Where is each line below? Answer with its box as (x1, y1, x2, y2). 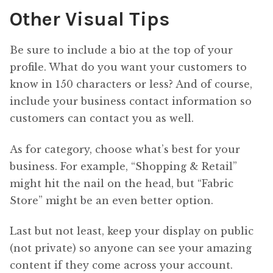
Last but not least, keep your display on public (10, 225, 253, 238)
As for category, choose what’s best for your (10, 143, 240, 155)
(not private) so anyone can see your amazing (10, 242, 252, 255)
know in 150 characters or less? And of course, (10, 77, 252, 90)
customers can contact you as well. (10, 112, 194, 124)
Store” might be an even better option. (10, 194, 213, 207)
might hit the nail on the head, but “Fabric (10, 177, 233, 190)
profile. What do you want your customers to (10, 60, 247, 73)
